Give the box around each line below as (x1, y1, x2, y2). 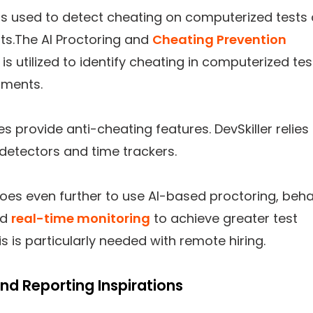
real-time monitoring (11, 209, 150, 227)
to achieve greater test (150, 209, 298, 227)
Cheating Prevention (152, 30, 286, 48)
